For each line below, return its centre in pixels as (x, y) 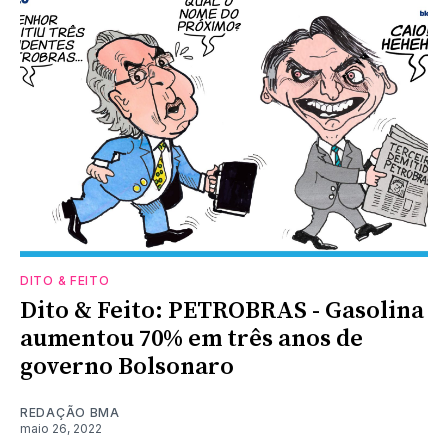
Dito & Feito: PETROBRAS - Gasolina (222, 310)
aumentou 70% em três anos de (191, 338)
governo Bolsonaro (127, 366)
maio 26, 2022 (61, 428)
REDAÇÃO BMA (70, 412)
